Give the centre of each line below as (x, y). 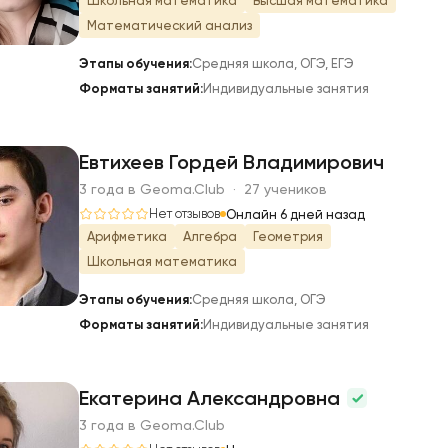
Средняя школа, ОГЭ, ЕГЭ (273, 63)
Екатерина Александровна (212, 398)
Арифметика (127, 236)
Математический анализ (169, 25)
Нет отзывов (184, 213)
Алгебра (210, 236)
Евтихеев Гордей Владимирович (231, 162)
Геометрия (288, 236)
